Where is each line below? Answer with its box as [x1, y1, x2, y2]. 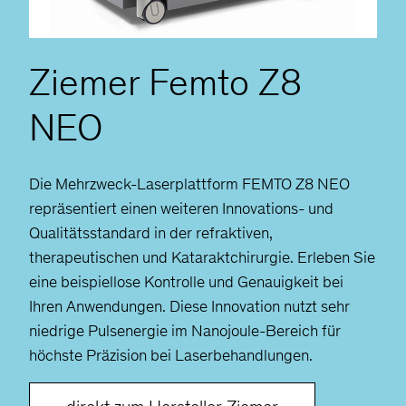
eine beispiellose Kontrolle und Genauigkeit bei [29, 271, 343, 292]
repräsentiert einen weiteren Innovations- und [29, 198, 333, 218]
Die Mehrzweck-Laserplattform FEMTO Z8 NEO [29, 173, 350, 194]
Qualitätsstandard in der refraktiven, [29, 222, 273, 243]
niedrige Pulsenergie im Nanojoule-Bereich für [29, 320, 341, 341]
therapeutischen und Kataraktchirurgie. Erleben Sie [29, 246, 375, 267]
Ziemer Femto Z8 [29, 59, 302, 105]
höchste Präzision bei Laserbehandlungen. [29, 344, 313, 365]
